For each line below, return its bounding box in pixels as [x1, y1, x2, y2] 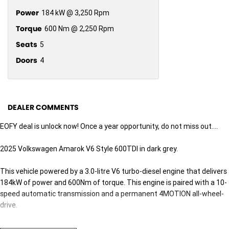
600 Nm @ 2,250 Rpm [44, 24, 114, 33]
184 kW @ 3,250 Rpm [41, 8, 109, 17]
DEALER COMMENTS [8, 102, 79, 112]
